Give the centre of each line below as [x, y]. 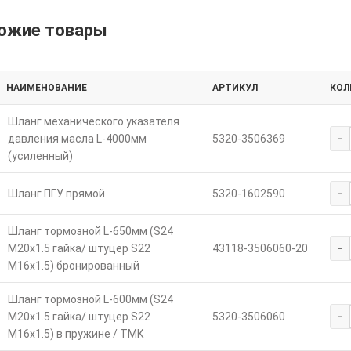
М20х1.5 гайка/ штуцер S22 [79, 316]
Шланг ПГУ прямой [56, 193]
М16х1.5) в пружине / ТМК [76, 333]
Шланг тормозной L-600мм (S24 [90, 299]
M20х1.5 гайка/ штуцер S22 [79, 248]
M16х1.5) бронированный [73, 265]
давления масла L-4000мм [77, 138]
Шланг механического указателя [93, 121]
